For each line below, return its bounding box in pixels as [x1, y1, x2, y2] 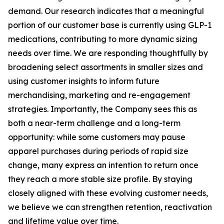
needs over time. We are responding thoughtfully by [8, 48, 208, 58]
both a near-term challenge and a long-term [8, 118, 180, 128]
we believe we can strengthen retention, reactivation [8, 202, 212, 212]
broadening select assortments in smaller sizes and [8, 62, 203, 72]
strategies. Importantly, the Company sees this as [8, 104, 197, 114]
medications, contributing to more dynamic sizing [8, 34, 197, 44]
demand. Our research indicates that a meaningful [8, 6, 204, 16]
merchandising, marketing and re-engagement [8, 90, 190, 100]
